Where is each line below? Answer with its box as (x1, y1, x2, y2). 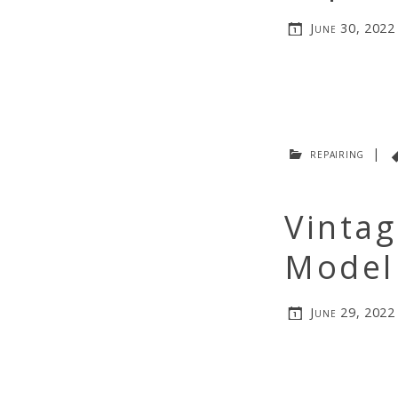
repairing (310, 144, 364, 162)
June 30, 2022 (310, 19, 395, 36)
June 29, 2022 (310, 304, 395, 322)
